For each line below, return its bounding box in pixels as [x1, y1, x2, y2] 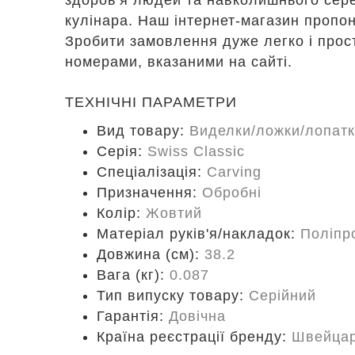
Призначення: [97, 185, 202, 200]
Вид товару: [97, 123, 189, 139]
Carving [207, 164, 261, 180]
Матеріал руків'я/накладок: [97, 226, 300, 242]
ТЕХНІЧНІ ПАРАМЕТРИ [65, 94, 237, 110]
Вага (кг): [97, 267, 170, 283]
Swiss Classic [147, 143, 245, 159]
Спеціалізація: [97, 164, 207, 180]
